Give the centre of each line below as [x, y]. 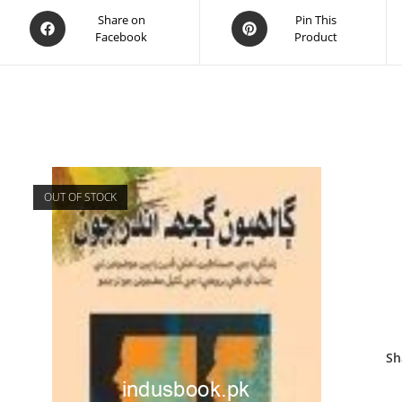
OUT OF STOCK [80, 197]
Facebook [121, 37]
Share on [121, 20]
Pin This [315, 20]
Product [315, 37]
